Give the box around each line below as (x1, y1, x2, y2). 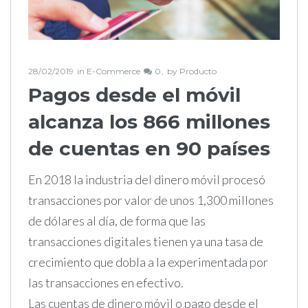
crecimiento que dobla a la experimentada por (28, 254, 268, 269)
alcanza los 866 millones (28, 109, 270, 133)
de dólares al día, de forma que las (28, 212, 206, 228)
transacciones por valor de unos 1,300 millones (28, 192, 274, 208)
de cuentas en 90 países (28, 136, 270, 160)
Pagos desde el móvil (28, 82, 241, 107)
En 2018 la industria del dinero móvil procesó (28, 171, 265, 187)
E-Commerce (87, 65, 140, 76)
